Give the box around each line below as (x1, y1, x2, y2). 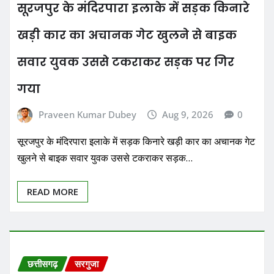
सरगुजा (75, 257, 98, 270)
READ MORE (27, 185, 78, 198)
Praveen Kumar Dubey (38, 108, 136, 121)
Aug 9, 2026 (162, 108, 214, 121)
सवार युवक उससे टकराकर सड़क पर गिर (17, 54, 234, 71)
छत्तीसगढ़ (28, 257, 57, 270)
